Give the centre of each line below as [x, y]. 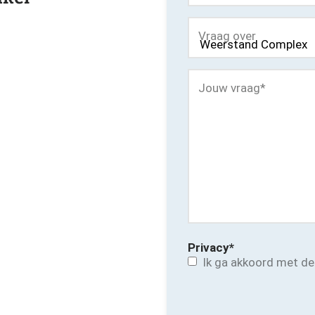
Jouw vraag [229, 88]
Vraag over [227, 36]
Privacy [208, 247]
